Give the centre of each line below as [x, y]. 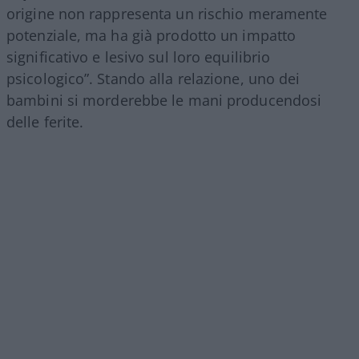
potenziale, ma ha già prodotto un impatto [151, 36]
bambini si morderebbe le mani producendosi [164, 101]
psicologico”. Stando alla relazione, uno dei [153, 79]
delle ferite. [45, 122]
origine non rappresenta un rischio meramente [167, 14]
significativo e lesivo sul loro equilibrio [139, 57]
